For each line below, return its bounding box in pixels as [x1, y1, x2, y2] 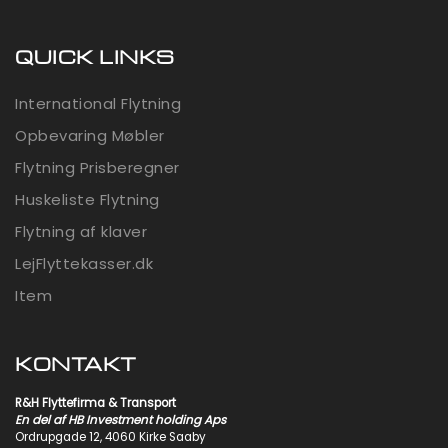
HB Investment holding [68, 412, 201, 429]
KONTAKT [15, 351, 137, 376]
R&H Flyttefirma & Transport [15, 395, 176, 412]
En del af [15, 412, 68, 429]
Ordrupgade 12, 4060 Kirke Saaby [15, 429, 206, 446]
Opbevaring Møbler [15, 125, 165, 147]
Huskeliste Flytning [15, 189, 160, 211]
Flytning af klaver [15, 221, 147, 243]
